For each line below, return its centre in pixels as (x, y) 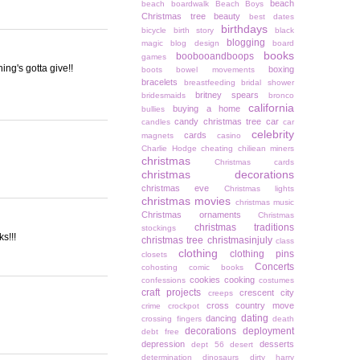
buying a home (207, 109)
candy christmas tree (218, 122)
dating (254, 319)
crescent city (266, 293)
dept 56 (207, 345)
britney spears (227, 95)
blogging (245, 43)
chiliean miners (266, 149)
